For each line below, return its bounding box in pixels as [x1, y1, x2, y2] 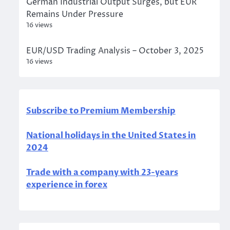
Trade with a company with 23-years [26, 167, 178, 178]
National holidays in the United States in [26, 130, 196, 141]
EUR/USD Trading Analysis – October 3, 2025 [26, 45, 204, 56]
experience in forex [26, 179, 107, 190]
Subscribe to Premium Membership [26, 105, 176, 117]
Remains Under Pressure [26, 9, 123, 20]
